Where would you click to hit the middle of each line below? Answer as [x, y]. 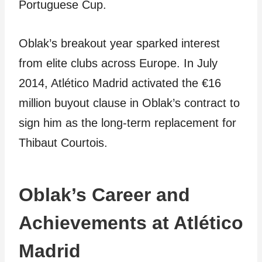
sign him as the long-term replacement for [127, 123]
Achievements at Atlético [131, 223]
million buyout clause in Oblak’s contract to [129, 103]
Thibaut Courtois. [63, 143]
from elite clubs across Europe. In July [118, 63]
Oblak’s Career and [104, 195]
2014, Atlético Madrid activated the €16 [120, 83]
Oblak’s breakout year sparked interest [119, 43]
